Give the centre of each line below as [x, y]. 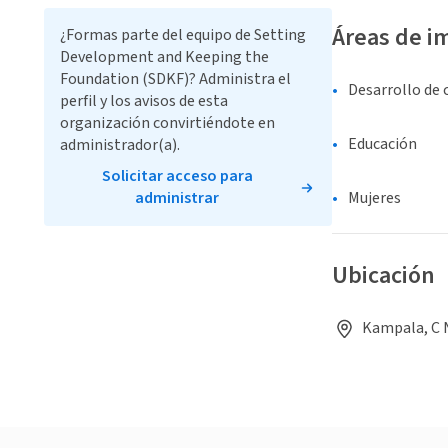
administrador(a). [120, 145]
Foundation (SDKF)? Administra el [175, 79]
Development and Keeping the [164, 57]
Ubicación [383, 276]
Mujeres [374, 198]
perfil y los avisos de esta [144, 101]
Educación [382, 144]
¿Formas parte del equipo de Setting [183, 35]
